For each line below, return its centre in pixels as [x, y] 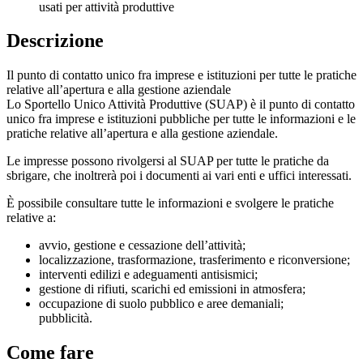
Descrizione [55, 41]
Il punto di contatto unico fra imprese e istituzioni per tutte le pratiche [181, 75]
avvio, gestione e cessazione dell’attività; [142, 246]
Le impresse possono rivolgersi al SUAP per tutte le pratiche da [168, 161]
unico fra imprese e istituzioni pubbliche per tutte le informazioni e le [181, 119]
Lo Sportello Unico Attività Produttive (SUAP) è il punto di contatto [181, 105]
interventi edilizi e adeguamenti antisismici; [148, 275]
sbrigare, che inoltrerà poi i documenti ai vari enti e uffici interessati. [179, 176]
